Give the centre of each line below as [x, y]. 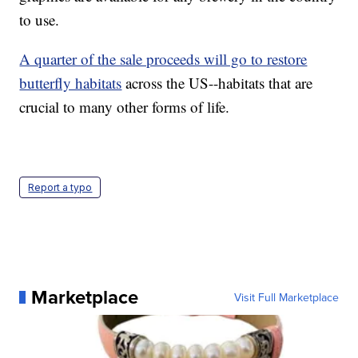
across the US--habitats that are [217, 82]
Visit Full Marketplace [286, 297]
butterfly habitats [71, 82]
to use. [40, 19]
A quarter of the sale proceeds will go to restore [163, 58]
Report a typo [60, 187]
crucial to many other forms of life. [125, 106]
